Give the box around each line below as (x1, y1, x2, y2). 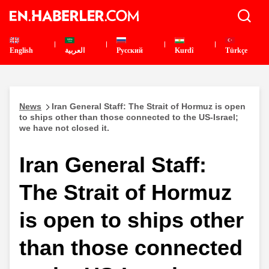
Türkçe (225, 46, 247, 55)
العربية (64, 46, 85, 55)
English (10, 46, 33, 55)
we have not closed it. (19, 123, 109, 133)
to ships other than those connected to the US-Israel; (19, 112, 238, 122)
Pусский (116, 46, 144, 55)
